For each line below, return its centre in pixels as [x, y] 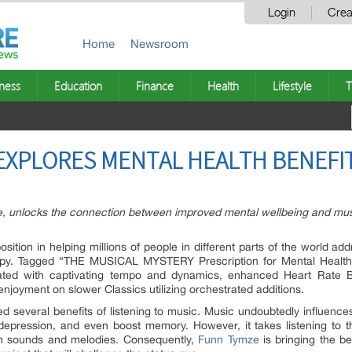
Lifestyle [292, 86]
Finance [155, 86]
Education [78, 86]
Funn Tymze [229, 339]
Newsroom [159, 44]
